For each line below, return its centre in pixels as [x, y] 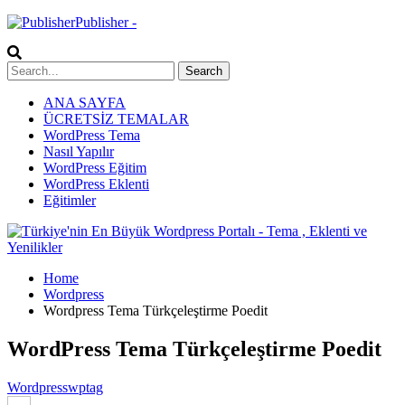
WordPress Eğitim [95, 168]
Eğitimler [70, 200]
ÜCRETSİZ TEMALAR [116, 119]
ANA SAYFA [85, 103]
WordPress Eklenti [96, 184]
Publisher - [106, 22]
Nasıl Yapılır [79, 151]
